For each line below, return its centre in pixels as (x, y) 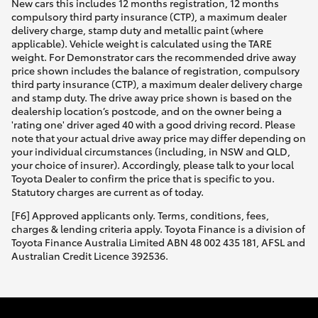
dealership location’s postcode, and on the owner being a (147, 111)
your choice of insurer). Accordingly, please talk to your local (153, 165)
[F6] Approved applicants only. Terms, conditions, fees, (140, 215)
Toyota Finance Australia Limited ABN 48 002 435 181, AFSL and (158, 242)
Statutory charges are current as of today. (108, 192)
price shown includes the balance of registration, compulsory (155, 71)
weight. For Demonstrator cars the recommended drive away (154, 57)
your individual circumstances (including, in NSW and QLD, (151, 152)
